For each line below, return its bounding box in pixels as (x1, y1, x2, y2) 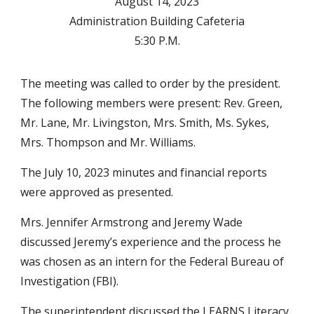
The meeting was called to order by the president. (20, 76, 281, 91)
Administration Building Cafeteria (69, 13, 245, 29)
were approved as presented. (20, 184, 174, 200)
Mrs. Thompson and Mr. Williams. (20, 135, 196, 150)
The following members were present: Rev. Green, (20, 95, 283, 111)
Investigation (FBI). (20, 273, 119, 289)
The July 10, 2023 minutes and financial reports (20, 165, 268, 180)
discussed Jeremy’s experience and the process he (20, 234, 282, 250)
